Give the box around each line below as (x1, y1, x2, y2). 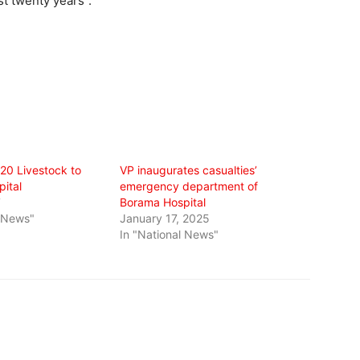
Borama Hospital (120, 194, 207, 209)
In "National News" (120, 227, 219, 241)
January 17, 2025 (120, 211, 211, 225)
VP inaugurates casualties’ (120, 162, 258, 177)
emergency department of (120, 178, 259, 193)
